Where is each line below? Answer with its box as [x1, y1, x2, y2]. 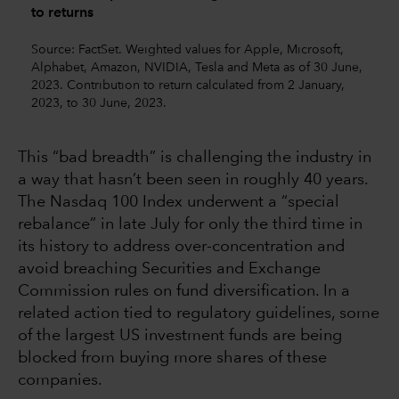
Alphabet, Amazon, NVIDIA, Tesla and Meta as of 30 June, [31, 61, 362, 74]
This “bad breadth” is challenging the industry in [18, 150, 371, 167]
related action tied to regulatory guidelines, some [18, 305, 379, 322]
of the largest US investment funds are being [18, 328, 342, 345]
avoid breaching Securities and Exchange [18, 261, 321, 278]
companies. [18, 372, 102, 389]
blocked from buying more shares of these [18, 350, 327, 367]
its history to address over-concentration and [18, 239, 345, 256]
